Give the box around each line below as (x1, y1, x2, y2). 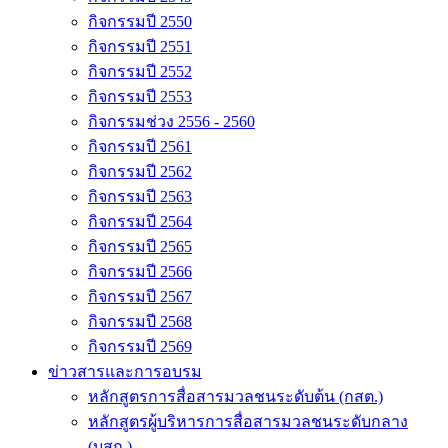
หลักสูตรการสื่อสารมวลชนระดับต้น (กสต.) (88, 388, 383, 405)
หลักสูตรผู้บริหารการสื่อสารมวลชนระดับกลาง (88, 413, 408, 430)
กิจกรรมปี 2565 (88, 238, 192, 255)
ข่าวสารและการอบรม (48, 363, 202, 380)
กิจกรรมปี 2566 (88, 263, 192, 280)
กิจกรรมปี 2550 (88, 13, 192, 30)
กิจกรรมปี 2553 (88, 88, 192, 105)
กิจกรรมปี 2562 (88, 163, 192, 180)
